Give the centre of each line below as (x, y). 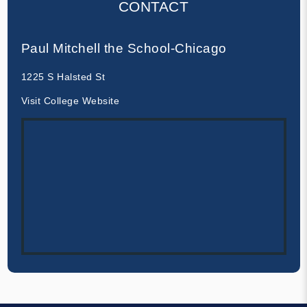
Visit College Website (70, 100)
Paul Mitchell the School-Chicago (124, 48)
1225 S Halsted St (63, 76)
